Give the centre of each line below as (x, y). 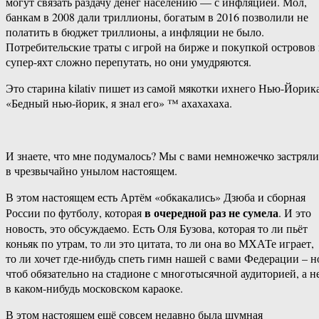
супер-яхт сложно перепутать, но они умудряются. (129, 62)
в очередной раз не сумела (211, 213)
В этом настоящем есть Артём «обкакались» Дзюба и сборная (156, 197)
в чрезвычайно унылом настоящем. (91, 171)
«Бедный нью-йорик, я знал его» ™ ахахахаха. (119, 103)
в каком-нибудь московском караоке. (94, 288)
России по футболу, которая (75, 213)
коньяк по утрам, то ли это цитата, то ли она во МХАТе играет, (160, 244)
